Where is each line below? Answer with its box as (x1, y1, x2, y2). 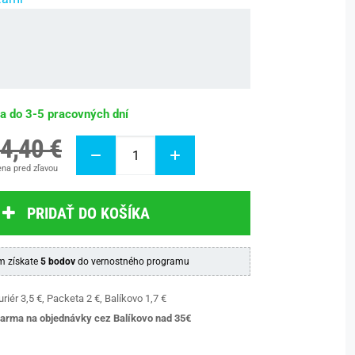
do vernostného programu (75, 256, 189, 267)
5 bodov (40, 256, 75, 267)
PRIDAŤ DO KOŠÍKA (27, 204, 150, 223)
